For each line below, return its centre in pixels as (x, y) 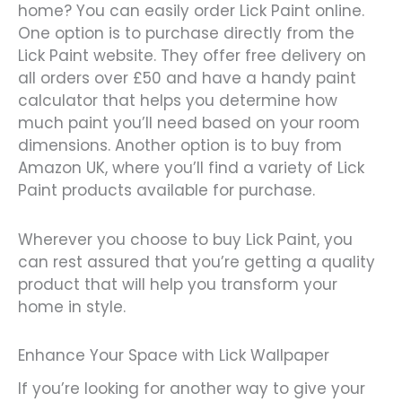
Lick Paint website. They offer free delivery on (192, 55)
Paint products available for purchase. (166, 190)
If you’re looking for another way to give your (192, 389)
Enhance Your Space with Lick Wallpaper (174, 356)
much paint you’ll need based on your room (189, 122)
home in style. (72, 306)
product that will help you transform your (178, 284)
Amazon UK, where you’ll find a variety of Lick (191, 167)
